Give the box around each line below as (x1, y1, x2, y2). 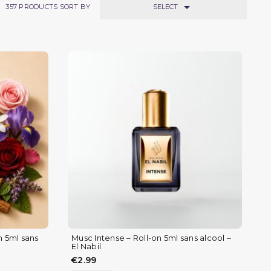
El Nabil (71, 241, 101, 252)
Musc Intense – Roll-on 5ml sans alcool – (71, 233, 231, 243)
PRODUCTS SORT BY (19, 2, 91, 11)
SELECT (152, 2, 180, 11)
